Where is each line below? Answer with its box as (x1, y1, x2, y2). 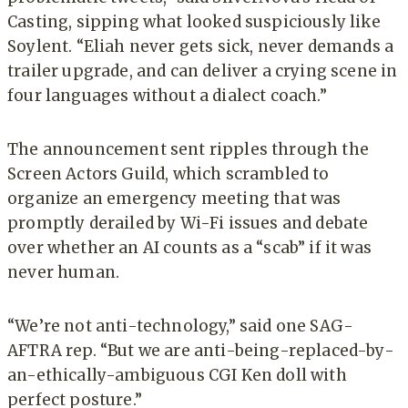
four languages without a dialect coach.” (7, 86, 327, 107)
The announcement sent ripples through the (7, 139, 369, 160)
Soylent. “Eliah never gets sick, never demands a (7, 36, 394, 57)
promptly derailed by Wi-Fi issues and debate (7, 213, 369, 234)
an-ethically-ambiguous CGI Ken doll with (7, 365, 347, 386)
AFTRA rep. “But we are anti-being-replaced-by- (7, 341, 394, 362)
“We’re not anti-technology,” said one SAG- (7, 316, 354, 337)
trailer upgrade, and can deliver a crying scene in (7, 61, 398, 82)
